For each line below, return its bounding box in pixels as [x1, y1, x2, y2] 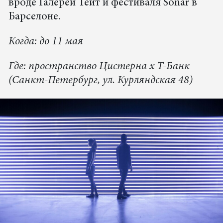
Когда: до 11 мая [8, 36, 83, 48]
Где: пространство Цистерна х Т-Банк [8, 61, 190, 73]
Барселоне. [8, 11, 65, 23]
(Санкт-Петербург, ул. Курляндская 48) [8, 75, 193, 87]
